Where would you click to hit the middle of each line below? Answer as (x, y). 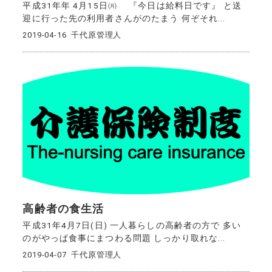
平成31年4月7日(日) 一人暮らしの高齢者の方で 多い (132, 225)
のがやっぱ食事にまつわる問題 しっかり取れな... (124, 238)
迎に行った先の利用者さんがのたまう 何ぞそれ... (124, 18)
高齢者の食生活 (63, 209)
